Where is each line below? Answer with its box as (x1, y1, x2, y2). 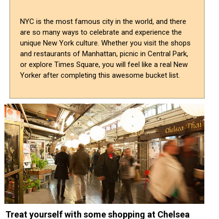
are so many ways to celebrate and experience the (20, 28, 182, 37)
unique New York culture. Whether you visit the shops (20, 39, 191, 48)
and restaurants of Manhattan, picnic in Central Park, (20, 49, 188, 59)
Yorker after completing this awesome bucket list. (20, 71, 182, 80)
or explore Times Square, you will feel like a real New (20, 60, 188, 69)
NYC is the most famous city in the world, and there (20, 17, 186, 26)
